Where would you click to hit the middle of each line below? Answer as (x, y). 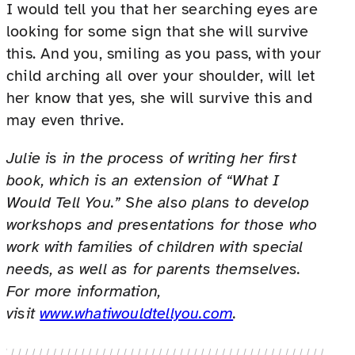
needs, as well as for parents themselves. (154, 269)
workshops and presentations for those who (162, 225)
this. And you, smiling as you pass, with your (164, 54)
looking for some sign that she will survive (158, 32)
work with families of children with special (155, 247)
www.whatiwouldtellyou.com (137, 314)
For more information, (84, 292)
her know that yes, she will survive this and (159, 98)
